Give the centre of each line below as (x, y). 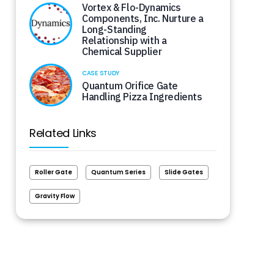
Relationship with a (124, 40)
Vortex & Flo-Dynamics (131, 7)
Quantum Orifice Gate (130, 85)
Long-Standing (114, 29)
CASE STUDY (101, 73)
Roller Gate (54, 172)
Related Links (63, 133)
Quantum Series (118, 172)
